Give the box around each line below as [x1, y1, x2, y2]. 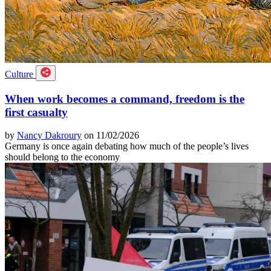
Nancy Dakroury [17, 130, 82, 141]
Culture [5, 68, 36, 79]
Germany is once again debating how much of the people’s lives [5, 141, 249, 152]
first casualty [5, 105, 68, 119]
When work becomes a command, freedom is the [5, 92, 244, 105]
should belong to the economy [5, 152, 120, 163]
